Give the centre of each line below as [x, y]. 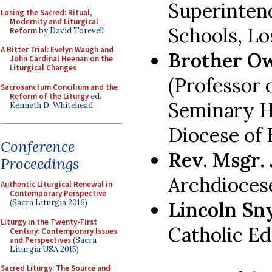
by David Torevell [70, 30]
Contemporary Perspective [58, 193]
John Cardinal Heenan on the [61, 59]
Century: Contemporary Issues [63, 231]
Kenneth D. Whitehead [51, 105]
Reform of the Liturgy [49, 96]
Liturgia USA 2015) [44, 249]
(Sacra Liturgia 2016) [49, 202]
